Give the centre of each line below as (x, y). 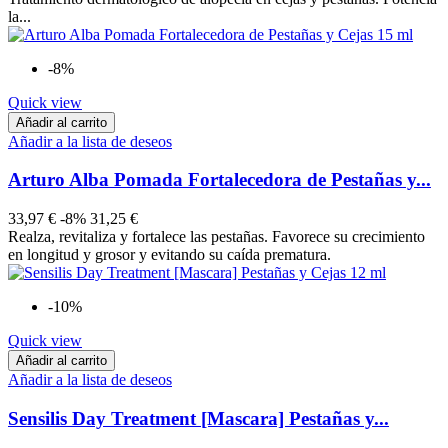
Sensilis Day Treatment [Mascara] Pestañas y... (198, 418)
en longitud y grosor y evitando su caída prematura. (171, 254)
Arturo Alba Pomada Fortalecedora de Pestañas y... (219, 180)
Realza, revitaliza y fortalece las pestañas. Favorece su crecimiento (216, 236)
